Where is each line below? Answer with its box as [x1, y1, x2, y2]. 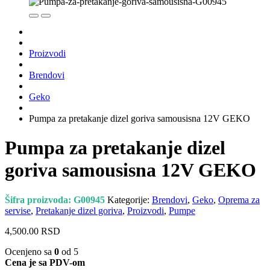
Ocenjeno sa [5, 246, 54, 257]
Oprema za [218, 194, 260, 205]
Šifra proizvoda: [5, 194, 74, 205]
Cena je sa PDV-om [5, 257, 85, 268]
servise [5, 205, 31, 216]
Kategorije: [107, 194, 152, 205]
